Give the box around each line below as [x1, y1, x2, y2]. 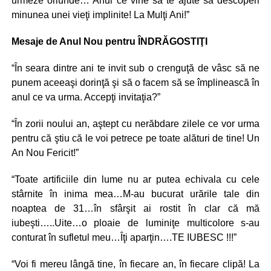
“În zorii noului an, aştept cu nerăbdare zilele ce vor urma [11, 119, 260, 129]
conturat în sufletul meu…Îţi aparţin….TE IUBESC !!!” [11, 232, 237, 243]
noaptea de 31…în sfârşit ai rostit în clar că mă [11, 203, 260, 214]
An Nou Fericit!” [11, 148, 79, 158]
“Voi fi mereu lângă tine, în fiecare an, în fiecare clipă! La [11, 259, 260, 269]
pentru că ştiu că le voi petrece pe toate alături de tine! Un [11, 133, 260, 143]
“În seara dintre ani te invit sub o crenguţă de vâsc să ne [11, 63, 260, 73]
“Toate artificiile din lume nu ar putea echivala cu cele [11, 174, 260, 184]
